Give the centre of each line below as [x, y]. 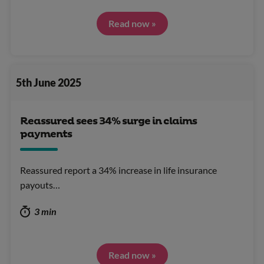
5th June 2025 [48, 82]
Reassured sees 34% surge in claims [108, 121]
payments [46, 134]
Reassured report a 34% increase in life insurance [118, 170]
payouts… [40, 184]
